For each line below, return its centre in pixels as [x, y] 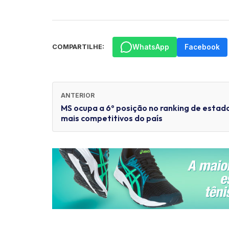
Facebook [202, 47]
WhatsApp [151, 47]
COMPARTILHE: [78, 47]
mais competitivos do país [112, 118]
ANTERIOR [78, 96]
